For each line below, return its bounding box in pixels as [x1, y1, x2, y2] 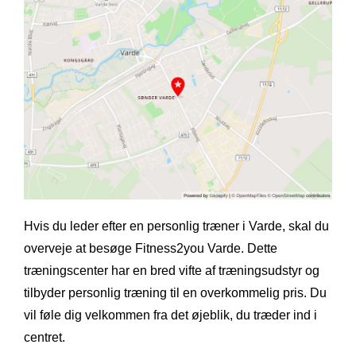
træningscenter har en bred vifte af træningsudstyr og [24, 263, 319, 277]
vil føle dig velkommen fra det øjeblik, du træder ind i [24, 308, 317, 322]
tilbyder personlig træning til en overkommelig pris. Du [24, 285, 327, 300]
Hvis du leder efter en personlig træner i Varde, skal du [24, 219, 329, 233]
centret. [24, 330, 65, 344]
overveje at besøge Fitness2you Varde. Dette [24, 241, 277, 255]
